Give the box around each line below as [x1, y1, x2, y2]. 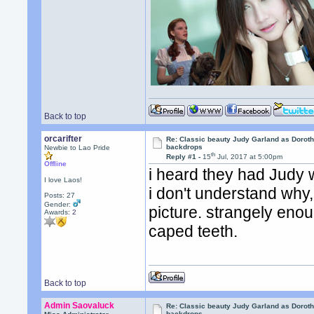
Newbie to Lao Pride [44, 144, 111, 151]
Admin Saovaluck [44, 301, 115, 310]
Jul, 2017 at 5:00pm [215, 153, 283, 161]
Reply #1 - [166, 153, 203, 161]
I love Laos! [44, 176, 83, 184]
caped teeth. [149, 222, 238, 241]
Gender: [44, 200, 74, 208]
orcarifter [44, 134, 83, 144]
